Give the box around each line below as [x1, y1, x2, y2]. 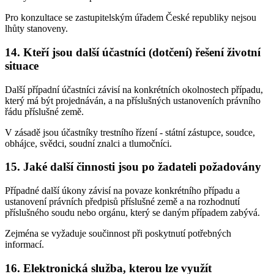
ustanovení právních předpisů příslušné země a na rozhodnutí [5, 196, 240, 207]
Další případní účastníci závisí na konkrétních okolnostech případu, [5, 84, 263, 95]
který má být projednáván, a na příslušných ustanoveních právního [5, 95, 261, 106]
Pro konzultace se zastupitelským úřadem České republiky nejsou [5, 12, 256, 23]
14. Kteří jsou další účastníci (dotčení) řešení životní [5, 45, 261, 59]
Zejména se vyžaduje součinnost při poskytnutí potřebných [5, 228, 231, 239]
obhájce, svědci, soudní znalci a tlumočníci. [5, 138, 172, 149]
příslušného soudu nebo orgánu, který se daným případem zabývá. [5, 207, 260, 218]
